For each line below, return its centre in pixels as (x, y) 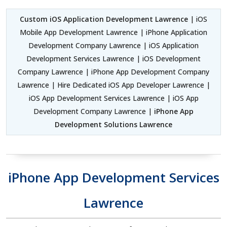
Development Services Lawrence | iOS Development (113, 59)
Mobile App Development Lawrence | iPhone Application (113, 32)
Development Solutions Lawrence (113, 125)
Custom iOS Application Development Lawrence (104, 19)
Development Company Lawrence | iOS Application (113, 46)
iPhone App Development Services (113, 178)
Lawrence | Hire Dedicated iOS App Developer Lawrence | (113, 85)
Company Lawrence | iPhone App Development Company (113, 72)
